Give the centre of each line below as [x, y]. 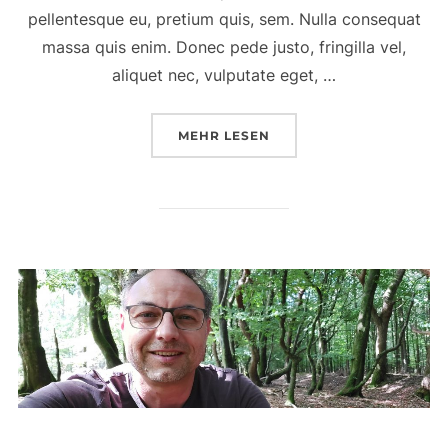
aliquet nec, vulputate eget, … [224, 75]
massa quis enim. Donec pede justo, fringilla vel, [224, 47]
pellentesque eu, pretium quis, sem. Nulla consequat [224, 19]
